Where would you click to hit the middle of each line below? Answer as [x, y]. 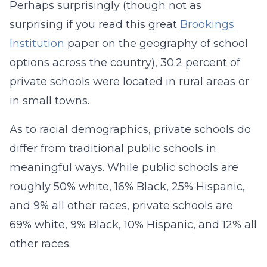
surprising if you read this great [95, 24]
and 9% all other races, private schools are [121, 206]
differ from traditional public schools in [113, 148]
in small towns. [49, 101]
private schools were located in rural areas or [129, 82]
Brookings [207, 24]
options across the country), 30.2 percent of [125, 63]
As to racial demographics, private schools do [130, 129]
